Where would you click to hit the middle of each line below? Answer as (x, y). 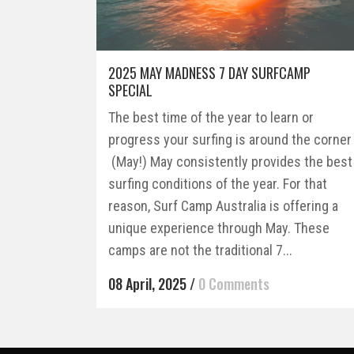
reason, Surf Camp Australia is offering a (223, 206)
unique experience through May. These (219, 228)
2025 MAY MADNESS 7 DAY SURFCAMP (209, 73)
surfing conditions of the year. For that (218, 184)
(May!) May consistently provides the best (230, 162)
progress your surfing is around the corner (230, 140)
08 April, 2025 (147, 284)
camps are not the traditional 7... (200, 250)
